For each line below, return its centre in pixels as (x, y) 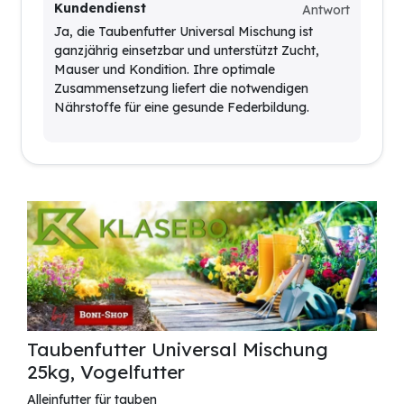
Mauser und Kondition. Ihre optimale (165, 70)
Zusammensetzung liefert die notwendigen (181, 89)
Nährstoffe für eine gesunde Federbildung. (182, 108)
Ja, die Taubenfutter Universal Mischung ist (184, 32)
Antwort (326, 10)
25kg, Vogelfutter (106, 371)
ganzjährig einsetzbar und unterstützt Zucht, (187, 51)
